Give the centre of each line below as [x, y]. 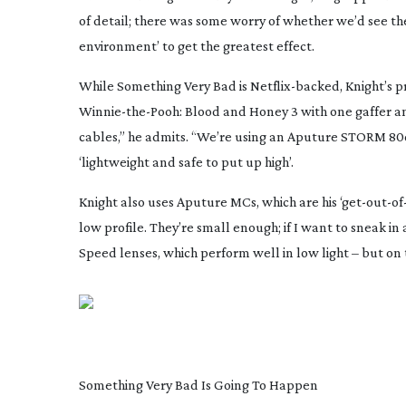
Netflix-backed [295, 86]
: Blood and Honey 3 [240, 111]
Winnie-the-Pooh [129, 111]
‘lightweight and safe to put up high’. [186, 162]
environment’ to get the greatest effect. [197, 46]
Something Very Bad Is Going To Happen [198, 385]
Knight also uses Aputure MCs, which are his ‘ [210, 202]
